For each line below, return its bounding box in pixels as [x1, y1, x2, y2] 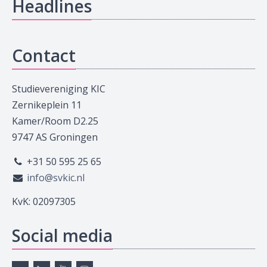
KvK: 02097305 [12, 195, 76, 208]
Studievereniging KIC [12, 82, 105, 95]
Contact [12, 44, 76, 67]
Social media [12, 224, 113, 247]
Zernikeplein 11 [12, 98, 82, 111]
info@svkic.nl [26, 170, 85, 184]
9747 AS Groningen [12, 131, 98, 144]
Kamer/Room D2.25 [12, 114, 98, 128]
